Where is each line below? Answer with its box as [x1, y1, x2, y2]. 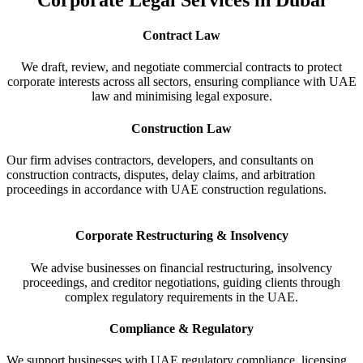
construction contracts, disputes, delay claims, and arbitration [6, 167, 315, 181]
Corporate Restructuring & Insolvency [75, 228, 288, 243]
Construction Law [131, 121, 232, 135]
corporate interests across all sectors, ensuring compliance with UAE [6, 75, 357, 89]
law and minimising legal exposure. [91, 89, 272, 104]
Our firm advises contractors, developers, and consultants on [6, 152, 314, 167]
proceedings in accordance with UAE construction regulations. [6, 181, 327, 196]
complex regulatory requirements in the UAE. [65, 289, 298, 304]
